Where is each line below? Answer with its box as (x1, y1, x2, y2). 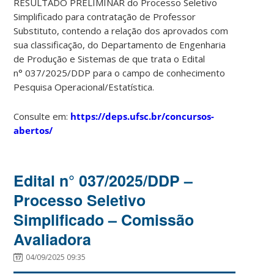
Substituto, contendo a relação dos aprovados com (13, 24, 229, 37)
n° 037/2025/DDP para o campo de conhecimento (13, 66, 226, 79)
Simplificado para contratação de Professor (13, 10, 196, 23)
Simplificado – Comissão (13, 208, 194, 231)
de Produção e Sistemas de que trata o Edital (13, 52, 206, 65)
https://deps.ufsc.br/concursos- (70, 109, 215, 122)
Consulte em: (13, 109, 71, 122)
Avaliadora (13, 228, 92, 250)
